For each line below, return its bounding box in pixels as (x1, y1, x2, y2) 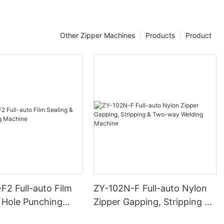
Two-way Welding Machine (93, 209, 208, 220)
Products (145, 31, 175, 40)
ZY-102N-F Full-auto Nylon (93, 182, 207, 193)
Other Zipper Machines (60, 31, 135, 40)
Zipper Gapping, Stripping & (93, 196, 211, 207)
